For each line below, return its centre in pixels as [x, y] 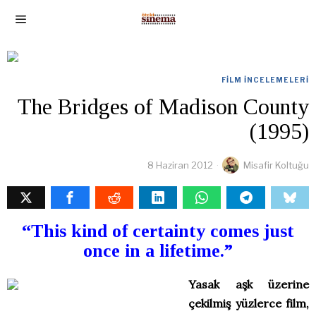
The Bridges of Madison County [163, 107]
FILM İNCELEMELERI [265, 80]
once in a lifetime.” [158, 251]
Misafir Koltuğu [276, 165]
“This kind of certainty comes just [158, 231]
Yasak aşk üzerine [249, 284]
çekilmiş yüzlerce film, [249, 303]
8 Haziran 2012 [180, 165]
